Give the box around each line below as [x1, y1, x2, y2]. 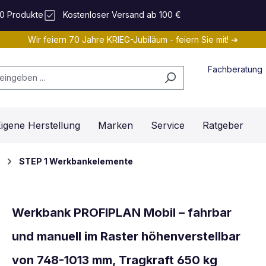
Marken [98, 119, 133, 132]
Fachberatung [208, 64, 263, 74]
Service [151, 119, 185, 132]
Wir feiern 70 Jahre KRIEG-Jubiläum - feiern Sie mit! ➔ [28, 34, 238, 45]
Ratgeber [202, 119, 243, 132]
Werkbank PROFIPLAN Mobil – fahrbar [12, 205, 232, 220]
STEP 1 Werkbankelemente [19, 156, 133, 166]
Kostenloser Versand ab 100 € [62, 9, 181, 20]
